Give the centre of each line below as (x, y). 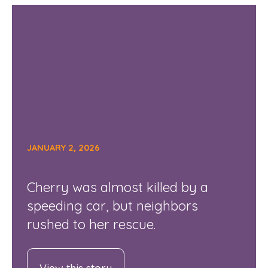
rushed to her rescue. (91, 224)
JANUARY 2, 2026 (63, 148)
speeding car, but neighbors (112, 205)
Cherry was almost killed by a (117, 187)
